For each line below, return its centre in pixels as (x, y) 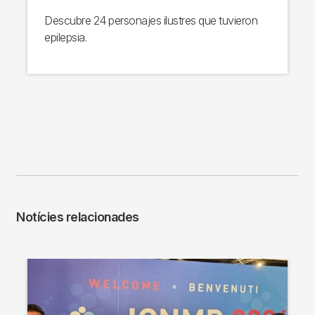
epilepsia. (65, 37)
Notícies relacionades (78, 217)
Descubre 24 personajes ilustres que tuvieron (151, 20)
